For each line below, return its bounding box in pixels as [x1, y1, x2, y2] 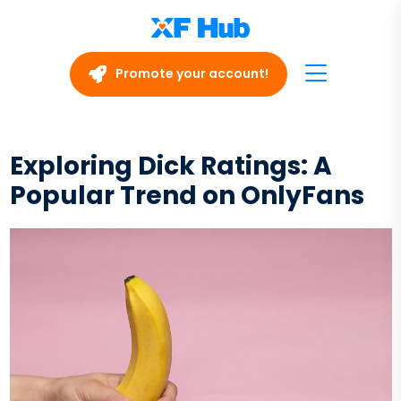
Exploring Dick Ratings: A [9, 148, 332, 183]
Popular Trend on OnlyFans [9, 177, 364, 213]
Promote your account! [112, 64, 269, 82]
